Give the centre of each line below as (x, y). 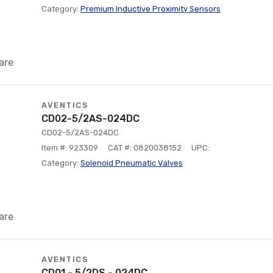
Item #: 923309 (70, 148)
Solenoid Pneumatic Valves (132, 163)
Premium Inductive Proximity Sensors (151, 9)
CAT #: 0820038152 (145, 148)
